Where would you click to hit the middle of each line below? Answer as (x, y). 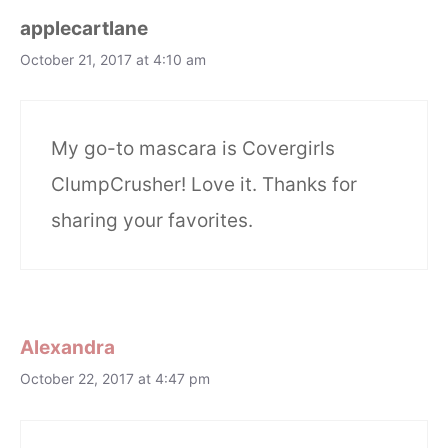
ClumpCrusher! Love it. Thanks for (204, 185)
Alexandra (67, 348)
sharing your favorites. (152, 221)
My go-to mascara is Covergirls (193, 149)
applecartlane (84, 28)
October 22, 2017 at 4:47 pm (115, 379)
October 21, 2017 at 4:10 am (113, 59)
